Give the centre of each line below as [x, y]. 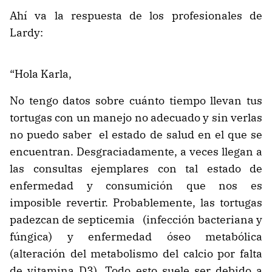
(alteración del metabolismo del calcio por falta [136, 253]
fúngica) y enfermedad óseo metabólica [136, 236]
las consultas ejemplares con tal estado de [136, 168]
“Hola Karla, [41, 73]
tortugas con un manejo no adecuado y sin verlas [136, 117]
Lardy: [26, 32]
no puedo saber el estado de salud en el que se [136, 134]
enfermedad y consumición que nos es [136, 185]
